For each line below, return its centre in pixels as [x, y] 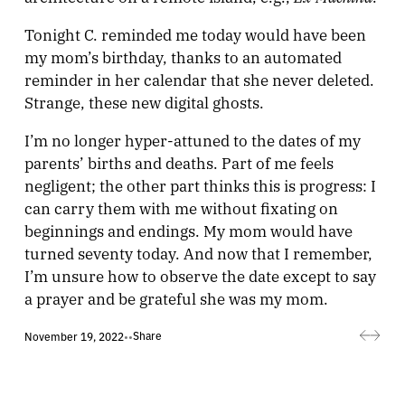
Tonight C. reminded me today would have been [195, 34]
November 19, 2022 [74, 336]
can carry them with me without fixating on [181, 207]
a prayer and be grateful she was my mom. [176, 298]
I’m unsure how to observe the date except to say [200, 275]
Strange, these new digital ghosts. [144, 102]
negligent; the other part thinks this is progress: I [200, 185]
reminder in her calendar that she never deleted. [199, 79]
